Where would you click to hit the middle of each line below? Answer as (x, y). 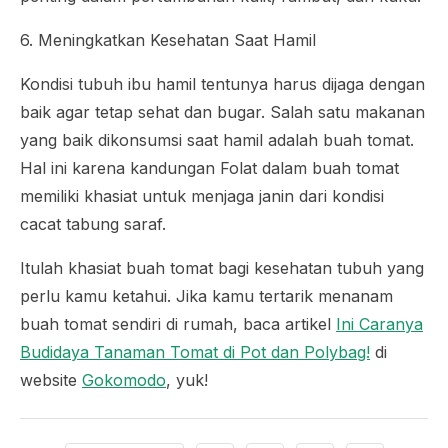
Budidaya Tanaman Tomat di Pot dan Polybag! (195, 351)
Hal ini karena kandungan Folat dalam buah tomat (209, 167)
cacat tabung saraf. (93, 223)
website (51, 379)
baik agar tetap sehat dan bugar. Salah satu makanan (222, 111)
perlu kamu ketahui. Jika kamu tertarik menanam (206, 295)
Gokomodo (124, 379)
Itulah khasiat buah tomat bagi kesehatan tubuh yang (222, 267)
